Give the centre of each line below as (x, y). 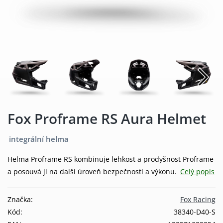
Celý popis (197, 171)
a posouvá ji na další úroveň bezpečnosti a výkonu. (93, 171)
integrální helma (39, 139)
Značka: (20, 199)
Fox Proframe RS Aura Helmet (107, 118)
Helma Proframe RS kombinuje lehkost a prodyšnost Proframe (111, 159)
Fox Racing (198, 199)
